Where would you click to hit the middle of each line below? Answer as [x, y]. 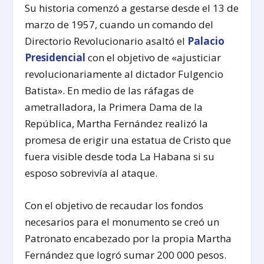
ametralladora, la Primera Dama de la [114, 107]
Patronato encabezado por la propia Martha [128, 239]
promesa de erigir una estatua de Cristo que [128, 140]
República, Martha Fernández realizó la [117, 123]
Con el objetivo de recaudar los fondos [114, 206]
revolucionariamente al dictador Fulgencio [124, 74]
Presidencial [55, 57]
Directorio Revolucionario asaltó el [106, 41]
